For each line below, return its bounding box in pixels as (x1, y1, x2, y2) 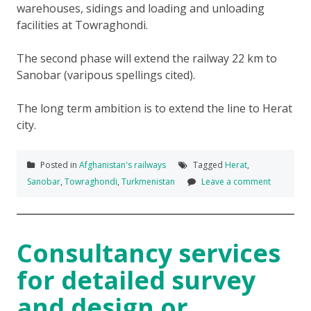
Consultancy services (17, 235, 280, 270)
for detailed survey (17, 262, 255, 297)
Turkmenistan (121, 175, 175, 187)
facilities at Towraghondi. (17, 17, 148, 33)
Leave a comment (201, 175, 271, 187)
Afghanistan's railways (79, 158, 166, 171)
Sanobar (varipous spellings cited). (17, 67, 195, 83)
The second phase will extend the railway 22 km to (17, 50, 277, 66)
